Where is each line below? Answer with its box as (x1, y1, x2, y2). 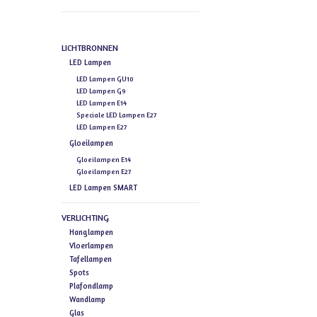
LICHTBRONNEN (62, 42, 118, 53)
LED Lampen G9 (76, 87, 126, 96)
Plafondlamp (69, 281, 113, 292)
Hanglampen (69, 227, 113, 238)
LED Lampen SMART (69, 183, 137, 193)
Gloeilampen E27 (76, 168, 131, 176)
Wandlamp (69, 294, 105, 305)
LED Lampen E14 (76, 99, 127, 108)
